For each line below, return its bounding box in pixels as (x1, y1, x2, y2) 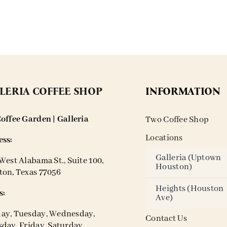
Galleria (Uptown (156, 153, 221, 164)
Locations (145, 133, 183, 144)
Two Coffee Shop (145, 115, 209, 126)
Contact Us (145, 213, 187, 224)
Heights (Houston (156, 183, 224, 195)
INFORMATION (145, 85, 220, 98)
